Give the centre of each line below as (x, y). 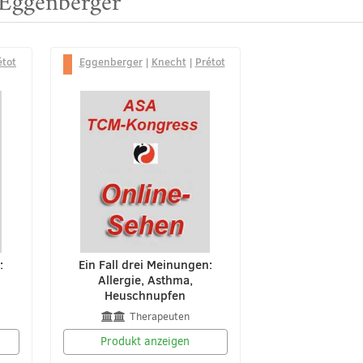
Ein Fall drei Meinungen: (145, 265)
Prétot (210, 62)
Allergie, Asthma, (145, 280)
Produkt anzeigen (145, 342)
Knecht (169, 62)
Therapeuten (159, 317)
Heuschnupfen (145, 296)
